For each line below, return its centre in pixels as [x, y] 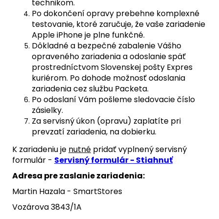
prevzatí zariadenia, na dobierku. [94, 131]
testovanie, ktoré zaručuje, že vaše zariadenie [119, 24]
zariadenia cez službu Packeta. [90, 88]
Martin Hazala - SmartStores [67, 191]
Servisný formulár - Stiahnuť [113, 160]
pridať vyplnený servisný [139, 149]
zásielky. [47, 110]
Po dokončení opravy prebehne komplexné [116, 13]
